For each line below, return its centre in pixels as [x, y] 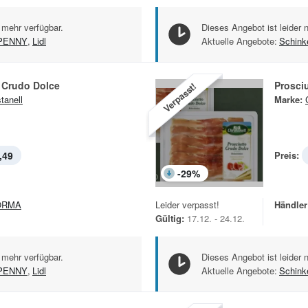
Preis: [287, 155]
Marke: [288, 100]
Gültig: [170, 219]
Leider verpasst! [187, 205]
